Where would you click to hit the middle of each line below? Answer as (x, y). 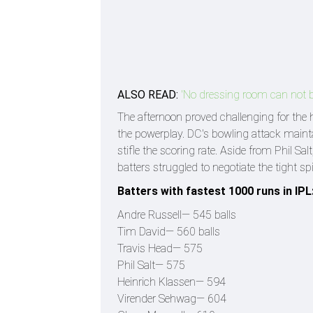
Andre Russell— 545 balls (177, 214)
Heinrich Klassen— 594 (172, 282)
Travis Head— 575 (160, 248)
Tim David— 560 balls (169, 231)
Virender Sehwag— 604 (172, 298)
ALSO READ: (148, 94)
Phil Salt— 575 (151, 265)
